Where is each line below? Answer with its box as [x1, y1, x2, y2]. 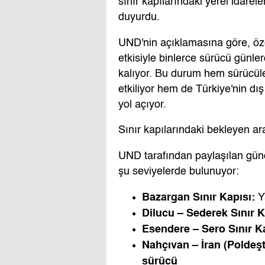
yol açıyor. [118, 99, 166, 110]
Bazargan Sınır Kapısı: [142, 190, 255, 203]
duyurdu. [118, 11, 160, 22]
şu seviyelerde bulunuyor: [118, 166, 239, 177]
